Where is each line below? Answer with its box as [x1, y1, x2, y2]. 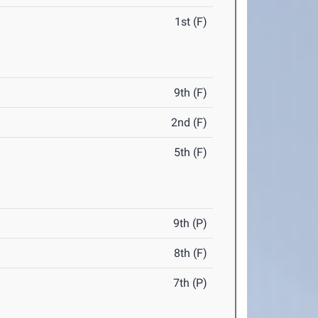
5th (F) [174, 146, 208, 160]
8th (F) [174, 246, 208, 261]
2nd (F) [171, 116, 208, 130]
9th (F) [174, 86, 208, 100]
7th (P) [173, 276, 208, 290]
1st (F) [175, 15, 208, 29]
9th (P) [173, 216, 208, 231]
